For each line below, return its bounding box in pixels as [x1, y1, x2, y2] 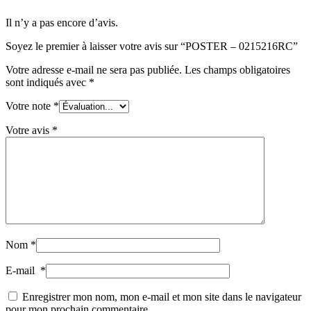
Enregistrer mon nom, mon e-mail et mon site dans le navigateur [22, 290, 301, 303]
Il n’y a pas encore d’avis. [6, 16, 118, 28]
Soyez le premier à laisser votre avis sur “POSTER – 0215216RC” [6, 40, 298, 52]
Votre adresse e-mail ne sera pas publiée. [6, 63, 182, 76]
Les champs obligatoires [185, 63, 290, 76]
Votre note [6, 99, 53, 112]
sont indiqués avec [6, 76, 89, 88]
